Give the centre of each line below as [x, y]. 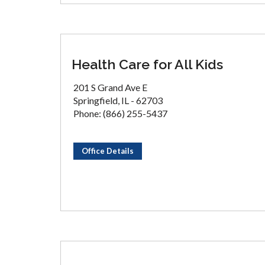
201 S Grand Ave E [110, 87]
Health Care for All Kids [147, 64]
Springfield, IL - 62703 [118, 100]
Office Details [108, 151]
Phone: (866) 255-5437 [120, 113]
